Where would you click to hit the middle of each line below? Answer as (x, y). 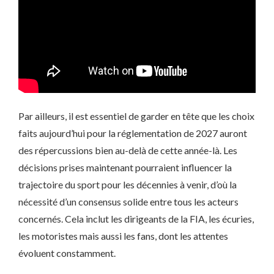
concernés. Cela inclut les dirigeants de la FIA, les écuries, (136, 219)
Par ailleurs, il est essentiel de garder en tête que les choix (136, 116)
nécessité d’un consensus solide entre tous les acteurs (128, 202)
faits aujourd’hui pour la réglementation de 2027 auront (133, 133)
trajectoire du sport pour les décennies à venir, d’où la (128, 184)
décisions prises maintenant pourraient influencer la (125, 167)
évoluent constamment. (67, 253)
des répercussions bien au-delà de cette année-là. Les (128, 150)
